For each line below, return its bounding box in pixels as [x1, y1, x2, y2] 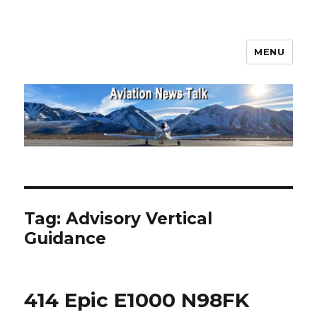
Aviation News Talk [24, 52, 191, 72]
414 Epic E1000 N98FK [24, 288, 250, 313]
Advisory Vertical [66, 209, 213, 229]
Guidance [24, 229, 107, 249]
